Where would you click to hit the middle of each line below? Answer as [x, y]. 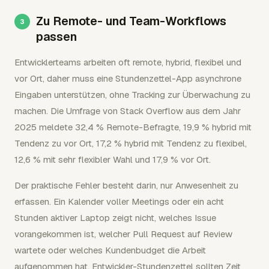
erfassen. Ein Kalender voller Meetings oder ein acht [119, 201]
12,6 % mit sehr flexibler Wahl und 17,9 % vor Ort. [113, 159]
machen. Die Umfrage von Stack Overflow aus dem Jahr [128, 110]
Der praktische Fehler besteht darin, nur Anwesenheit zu [126, 185]
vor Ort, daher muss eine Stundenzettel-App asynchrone [128, 78]
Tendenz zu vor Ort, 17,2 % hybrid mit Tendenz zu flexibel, [131, 143]
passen [56, 36]
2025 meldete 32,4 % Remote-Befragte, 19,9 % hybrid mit [133, 127]
